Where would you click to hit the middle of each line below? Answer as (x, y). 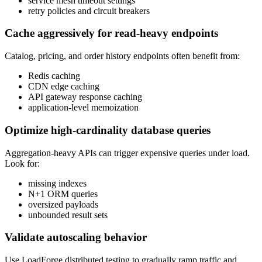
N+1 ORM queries (63, 194)
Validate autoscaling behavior (76, 237)
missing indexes (57, 183)
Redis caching (54, 76)
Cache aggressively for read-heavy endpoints (111, 33)
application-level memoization (83, 108)
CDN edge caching (64, 87)
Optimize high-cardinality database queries (108, 130)
